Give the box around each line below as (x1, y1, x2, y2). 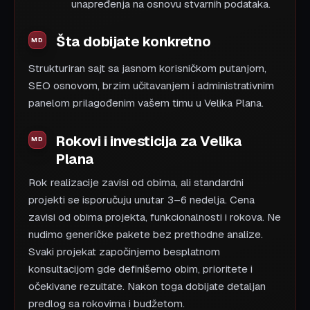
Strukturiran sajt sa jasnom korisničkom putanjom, (28, 61, 266, 75)
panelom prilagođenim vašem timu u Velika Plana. (28, 95, 264, 110)
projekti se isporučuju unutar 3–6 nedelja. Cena (28, 193, 255, 208)
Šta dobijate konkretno (56, 33, 211, 51)
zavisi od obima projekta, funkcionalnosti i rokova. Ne (28, 210, 281, 225)
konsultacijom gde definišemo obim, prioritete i (28, 262, 253, 277)
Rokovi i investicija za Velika (56, 131, 243, 150)
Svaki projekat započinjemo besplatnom (28, 245, 220, 259)
